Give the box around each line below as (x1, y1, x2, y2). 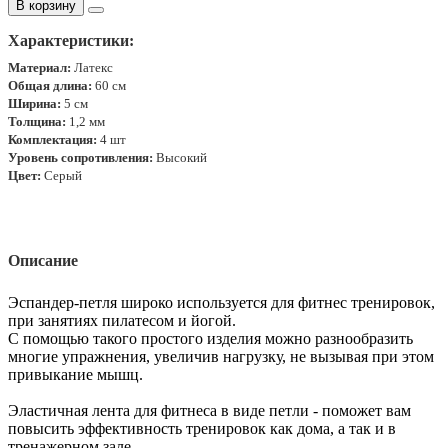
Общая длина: (8, 77, 92, 93)
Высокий (153, 149, 207, 165)
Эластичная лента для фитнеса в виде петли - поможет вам (8, 401, 411, 419)
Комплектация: (8, 131, 97, 147)
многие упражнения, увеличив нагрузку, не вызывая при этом (8, 347, 434, 365)
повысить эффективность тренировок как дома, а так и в (8, 419, 396, 437)
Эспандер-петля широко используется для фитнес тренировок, (8, 293, 435, 311)
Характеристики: (8, 31, 134, 49)
